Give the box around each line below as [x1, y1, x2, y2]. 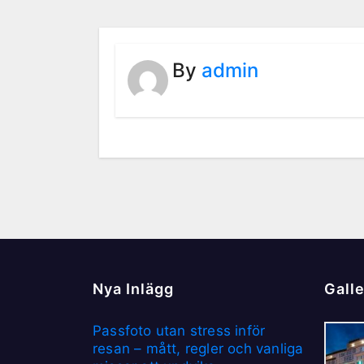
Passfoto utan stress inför [93, 322, 266, 339]
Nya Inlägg [93, 279, 174, 297]
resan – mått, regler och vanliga [93, 340, 304, 357]
